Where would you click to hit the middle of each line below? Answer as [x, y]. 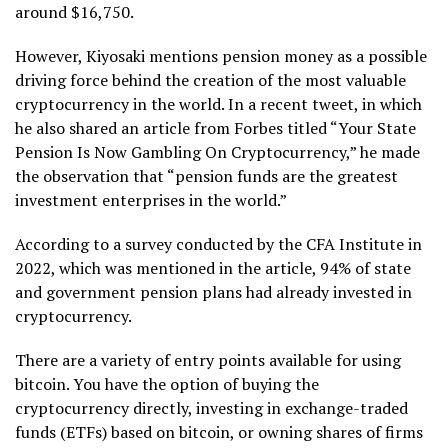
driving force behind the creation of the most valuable [210, 79]
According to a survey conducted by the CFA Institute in [218, 243]
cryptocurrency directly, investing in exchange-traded [211, 407]
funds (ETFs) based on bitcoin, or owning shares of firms [219, 431]
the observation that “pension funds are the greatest [206, 175]
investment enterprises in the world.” [151, 199]
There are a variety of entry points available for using [208, 359]
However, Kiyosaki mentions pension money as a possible [221, 55]
